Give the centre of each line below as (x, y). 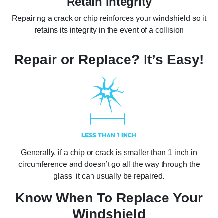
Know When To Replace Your (109, 198)
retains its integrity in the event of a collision (109, 30)
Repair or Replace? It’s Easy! (109, 60)
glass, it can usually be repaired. (109, 176)
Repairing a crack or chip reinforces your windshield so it (109, 18)
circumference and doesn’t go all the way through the (109, 164)
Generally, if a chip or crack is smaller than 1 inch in (109, 153)
